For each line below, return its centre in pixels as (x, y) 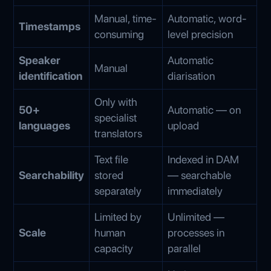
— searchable (200, 175)
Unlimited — (196, 217)
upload (184, 125)
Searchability (52, 175)
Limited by (118, 217)
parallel (184, 248)
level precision (201, 34)
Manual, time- (126, 18)
